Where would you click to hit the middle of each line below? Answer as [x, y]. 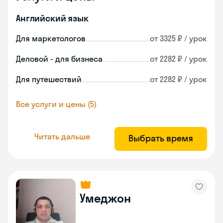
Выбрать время [161, 138]
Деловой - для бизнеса [59, 59]
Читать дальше [62, 136]
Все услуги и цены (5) [56, 104]
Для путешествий [49, 79]
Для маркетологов [51, 38]
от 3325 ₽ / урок [178, 38]
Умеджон [105, 198]
